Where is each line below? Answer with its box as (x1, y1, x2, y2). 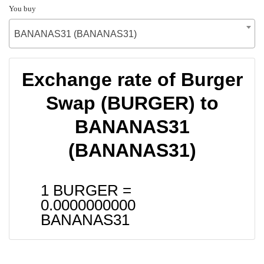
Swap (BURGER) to (45, 92, 219, 114)
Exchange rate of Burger (21, 68, 243, 90)
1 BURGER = (41, 181, 131, 199)
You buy (9, 4, 36, 13)
